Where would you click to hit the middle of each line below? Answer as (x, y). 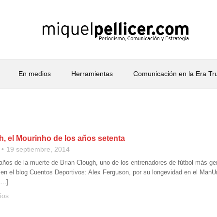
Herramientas (92, 74)
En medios (34, 74)
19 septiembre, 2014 (38, 149)
